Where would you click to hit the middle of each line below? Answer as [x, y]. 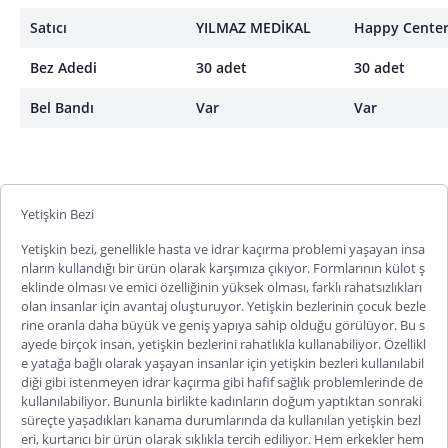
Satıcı [48, 27]
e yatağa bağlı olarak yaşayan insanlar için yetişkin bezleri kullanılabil [222, 363]
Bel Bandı [62, 107]
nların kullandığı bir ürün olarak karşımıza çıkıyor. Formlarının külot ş [223, 268]
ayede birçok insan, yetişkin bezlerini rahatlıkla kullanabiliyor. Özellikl [223, 344]
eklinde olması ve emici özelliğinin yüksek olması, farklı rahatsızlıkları [221, 287]
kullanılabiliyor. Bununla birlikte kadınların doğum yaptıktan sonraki [221, 401]
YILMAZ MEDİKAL [253, 27]
